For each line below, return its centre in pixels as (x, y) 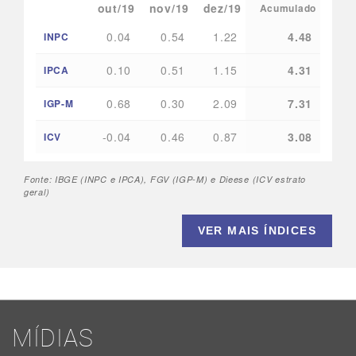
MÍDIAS (53, 338)
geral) (37, 192)
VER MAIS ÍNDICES (257, 231)
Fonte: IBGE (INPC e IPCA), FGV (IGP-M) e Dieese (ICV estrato (165, 180)
